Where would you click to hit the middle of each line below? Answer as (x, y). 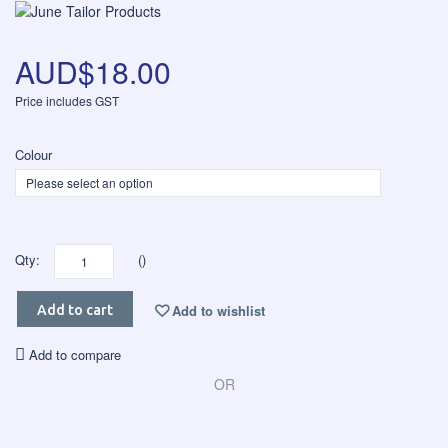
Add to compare (75, 355)
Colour (33, 155)
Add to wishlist (218, 310)
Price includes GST (67, 101)
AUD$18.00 (93, 72)
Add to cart (75, 309)
